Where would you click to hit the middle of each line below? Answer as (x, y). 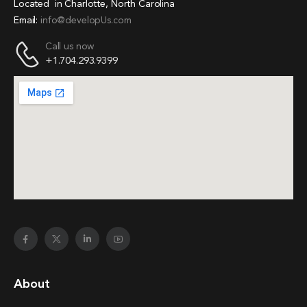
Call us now (70, 47)
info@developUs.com (85, 21)
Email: (26, 21)
